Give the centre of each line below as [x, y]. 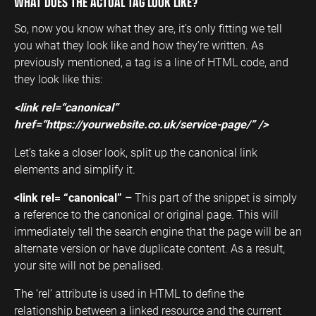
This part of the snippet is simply [216, 197]
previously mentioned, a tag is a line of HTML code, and [151, 61]
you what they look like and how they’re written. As [139, 44]
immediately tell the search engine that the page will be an [158, 231]
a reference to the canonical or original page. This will [146, 214]
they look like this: [58, 78]
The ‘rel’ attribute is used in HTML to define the [129, 293]
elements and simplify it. [75, 169]
